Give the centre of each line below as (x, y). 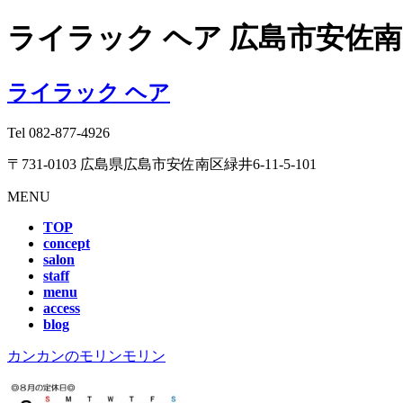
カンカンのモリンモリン (86, 355)
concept (67, 243)
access (62, 308)
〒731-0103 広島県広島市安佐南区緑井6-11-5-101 (162, 164)
